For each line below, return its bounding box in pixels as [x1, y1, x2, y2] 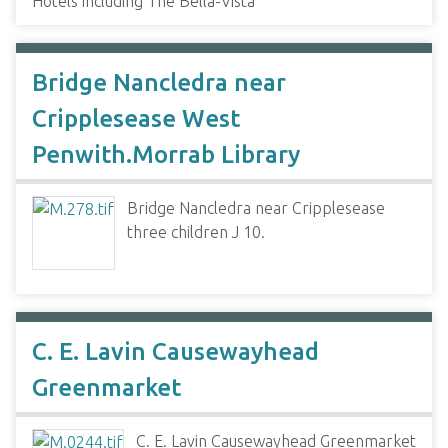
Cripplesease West [32, 105, 240, 132]
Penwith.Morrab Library [32, 141, 300, 168]
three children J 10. [127, 223, 265, 241]
